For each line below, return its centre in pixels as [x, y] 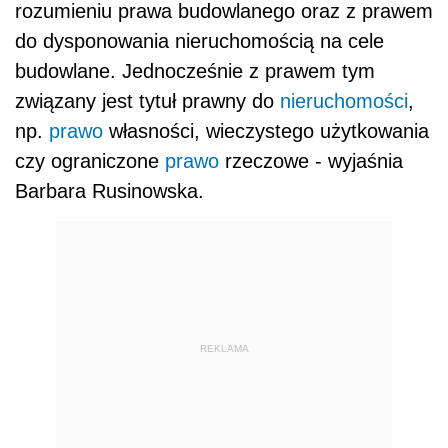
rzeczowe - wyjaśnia [311, 161]
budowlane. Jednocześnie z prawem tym [195, 71]
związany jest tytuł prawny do [147, 101]
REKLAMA [224, 348]
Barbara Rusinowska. [109, 191]
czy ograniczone [90, 161]
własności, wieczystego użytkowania [266, 131]
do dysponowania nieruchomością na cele [199, 41]
